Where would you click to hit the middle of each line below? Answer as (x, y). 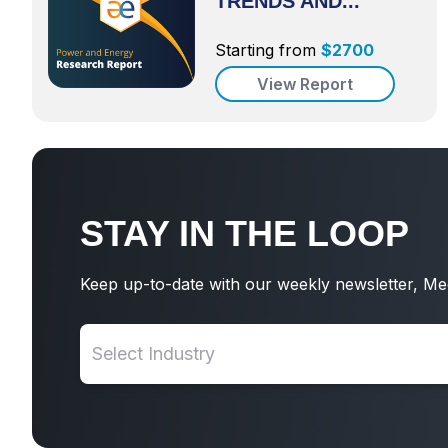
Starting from (266, 50)
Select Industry (153, 353)
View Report (305, 84)
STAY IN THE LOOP (244, 233)
